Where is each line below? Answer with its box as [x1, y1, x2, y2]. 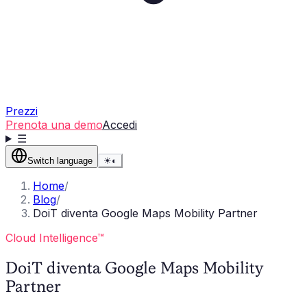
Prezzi [5, 104, 38, 118]
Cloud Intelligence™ [5, 231, 104, 245]
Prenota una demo [5, 118, 102, 132]
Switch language [27, 156, 93, 166]
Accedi [102, 118, 137, 132]
